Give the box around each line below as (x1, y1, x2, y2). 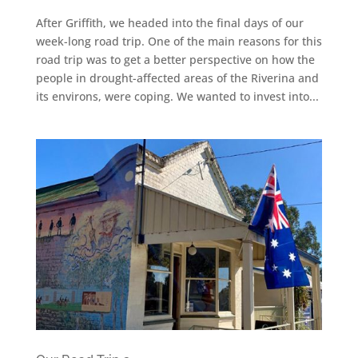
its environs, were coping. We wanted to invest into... (35, 88, 319, 104)
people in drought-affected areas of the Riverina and (35, 70, 319, 86)
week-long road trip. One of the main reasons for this (35, 33, 322, 49)
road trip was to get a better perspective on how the (35, 51, 315, 67)
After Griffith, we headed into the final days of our (35, 14, 304, 30)
